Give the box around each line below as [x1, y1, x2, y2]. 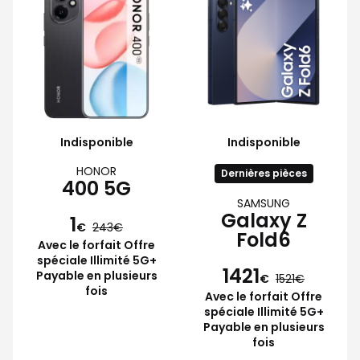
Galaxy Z [220, 207, 307, 234]
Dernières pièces [220, 166, 307, 180]
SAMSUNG [237, 194, 290, 211]
